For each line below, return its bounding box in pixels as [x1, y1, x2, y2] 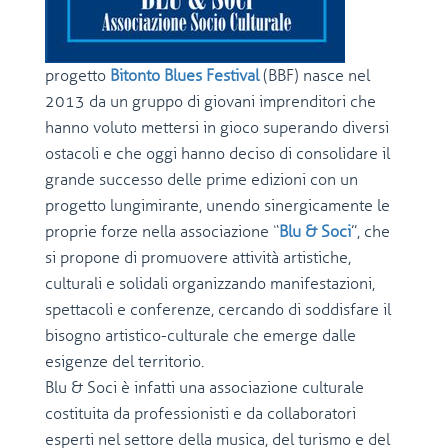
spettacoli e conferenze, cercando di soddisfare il [45, 300, 391, 319]
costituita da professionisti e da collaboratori [45, 404, 356, 423]
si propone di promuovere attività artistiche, [45, 248, 351, 267]
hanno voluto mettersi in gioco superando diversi [45, 118, 389, 137]
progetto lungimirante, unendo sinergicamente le [45, 196, 390, 215]
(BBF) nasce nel [259, 66, 370, 85]
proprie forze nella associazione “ [45, 222, 279, 241]
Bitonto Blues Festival [110, 66, 259, 85]
